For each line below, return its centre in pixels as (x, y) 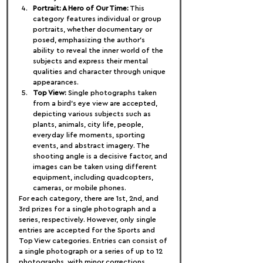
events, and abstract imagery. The (92, 146)
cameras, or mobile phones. (80, 188)
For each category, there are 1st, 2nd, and (90, 198)
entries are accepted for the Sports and (88, 230)
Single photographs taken (112, 93)
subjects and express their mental (91, 61)
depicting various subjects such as (93, 114)
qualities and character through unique (100, 72)
